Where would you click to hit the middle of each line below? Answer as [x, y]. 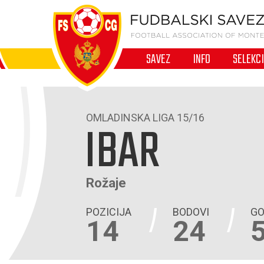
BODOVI [191, 212]
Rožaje [106, 183]
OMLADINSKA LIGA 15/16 [145, 118]
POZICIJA [109, 212]
